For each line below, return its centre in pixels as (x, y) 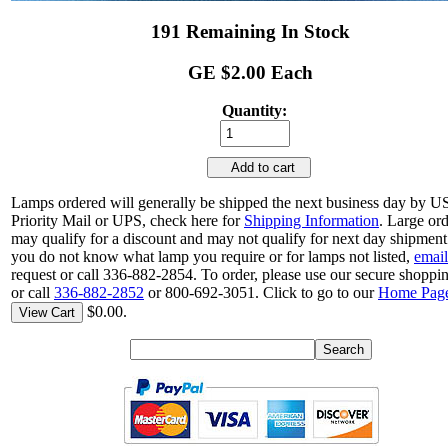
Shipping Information (311, 221)
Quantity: (255, 111)
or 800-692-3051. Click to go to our (261, 293)
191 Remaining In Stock (251, 31)
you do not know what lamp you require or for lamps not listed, (212, 257)
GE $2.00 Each (251, 72)
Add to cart (259, 168)
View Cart (47, 313)
